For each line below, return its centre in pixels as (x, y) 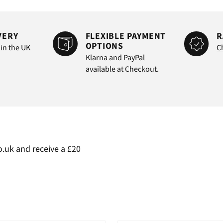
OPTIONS (104, 46)
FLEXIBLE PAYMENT (126, 36)
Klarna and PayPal (115, 58)
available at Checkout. (122, 69)
